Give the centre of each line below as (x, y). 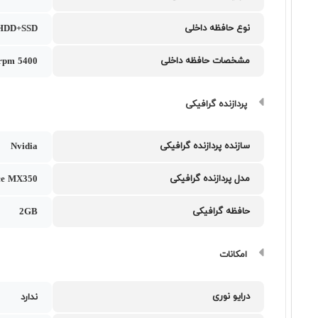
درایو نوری (231, 297)
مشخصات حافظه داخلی (205, 61)
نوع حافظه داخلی (218, 28)
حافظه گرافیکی (221, 212)
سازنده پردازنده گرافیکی (205, 146)
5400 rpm (28, 62)
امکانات (234, 255)
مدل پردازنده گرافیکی (210, 179)
